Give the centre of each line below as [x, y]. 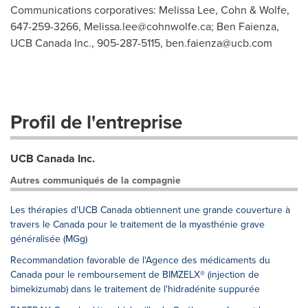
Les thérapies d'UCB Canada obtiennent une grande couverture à [150, 210]
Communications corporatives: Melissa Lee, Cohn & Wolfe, [150, 10]
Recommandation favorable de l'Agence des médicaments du [140, 260]
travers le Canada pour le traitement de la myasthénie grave [137, 224]
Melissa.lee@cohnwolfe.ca [147, 26]
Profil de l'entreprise [96, 122]
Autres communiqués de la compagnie [96, 180]
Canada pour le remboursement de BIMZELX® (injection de [135, 275]
